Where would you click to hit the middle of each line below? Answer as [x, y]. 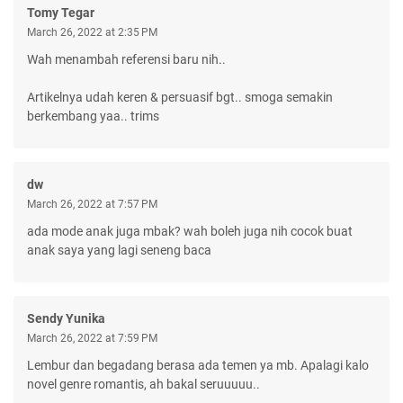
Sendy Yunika [66, 318]
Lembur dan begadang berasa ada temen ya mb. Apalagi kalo [198, 365]
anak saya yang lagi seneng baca [119, 250]
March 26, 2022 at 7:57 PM [92, 204]
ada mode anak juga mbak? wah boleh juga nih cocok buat [190, 231]
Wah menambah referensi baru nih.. [126, 59]
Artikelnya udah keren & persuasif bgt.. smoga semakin [180, 97]
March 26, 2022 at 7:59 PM [92, 338]
